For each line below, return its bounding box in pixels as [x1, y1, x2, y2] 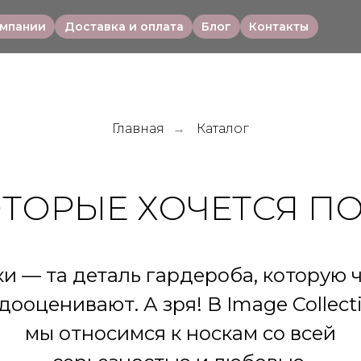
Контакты [249, 19, 309, 34]
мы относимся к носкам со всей [25, 322, 336, 345]
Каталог [197, 121, 249, 136]
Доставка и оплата [64, 19, 184, 34]
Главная [112, 121, 164, 136]
